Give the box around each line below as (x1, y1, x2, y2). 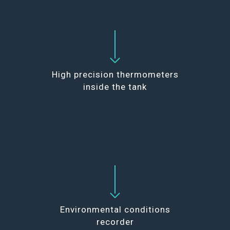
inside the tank (83, 82, 147, 92)
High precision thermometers (51, 69, 179, 80)
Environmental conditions (60, 204, 170, 215)
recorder (96, 216, 134, 227)
